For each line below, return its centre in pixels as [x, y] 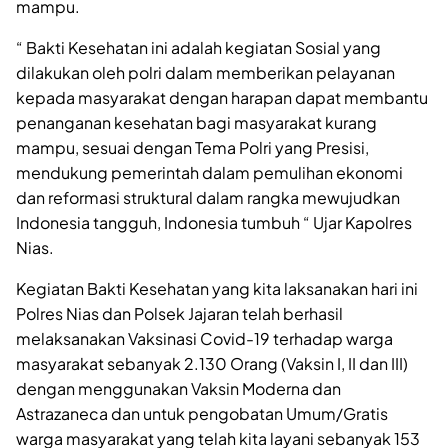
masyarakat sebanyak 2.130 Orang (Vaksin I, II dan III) [212, 363]
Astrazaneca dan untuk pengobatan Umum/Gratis [202, 413]
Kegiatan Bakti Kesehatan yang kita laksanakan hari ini [217, 288]
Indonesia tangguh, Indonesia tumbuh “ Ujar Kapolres [214, 222]
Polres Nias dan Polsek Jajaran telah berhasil [179, 313]
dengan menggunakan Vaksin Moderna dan [178, 388]
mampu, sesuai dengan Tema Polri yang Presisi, [192, 147]
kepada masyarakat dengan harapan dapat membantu [222, 97]
